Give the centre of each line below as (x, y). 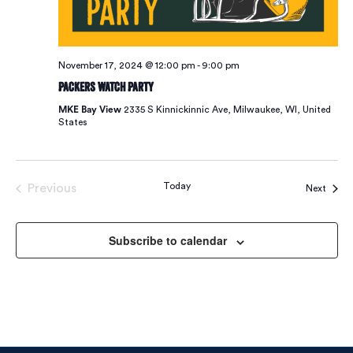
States (72, 123)
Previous (52, 189)
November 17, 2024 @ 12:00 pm (126, 66)
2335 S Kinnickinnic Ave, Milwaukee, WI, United (227, 110)
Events (70, 205)
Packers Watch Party (106, 87)
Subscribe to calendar (168, 241)
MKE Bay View (91, 110)
